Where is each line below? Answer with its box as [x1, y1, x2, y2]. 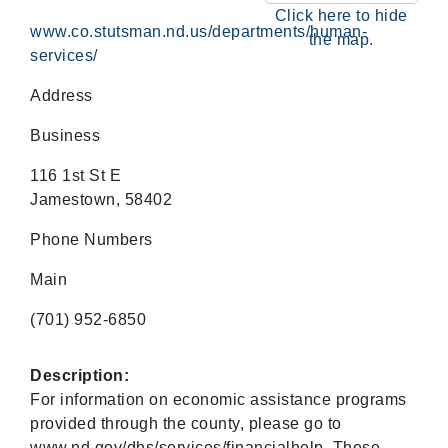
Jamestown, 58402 [30, 191, 172, 208]
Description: [30, 367, 129, 384]
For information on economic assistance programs [30, 391, 407, 408]
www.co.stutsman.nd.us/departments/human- [30, 23, 367, 40]
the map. [308, 31, 374, 48]
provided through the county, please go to [30, 415, 342, 432]
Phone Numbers [30, 231, 153, 248]
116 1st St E [30, 167, 121, 184]
